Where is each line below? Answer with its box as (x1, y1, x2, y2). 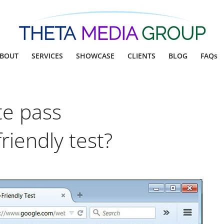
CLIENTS (127, 51, 155, 60)
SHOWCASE (75, 51, 114, 60)
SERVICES (31, 51, 63, 60)
